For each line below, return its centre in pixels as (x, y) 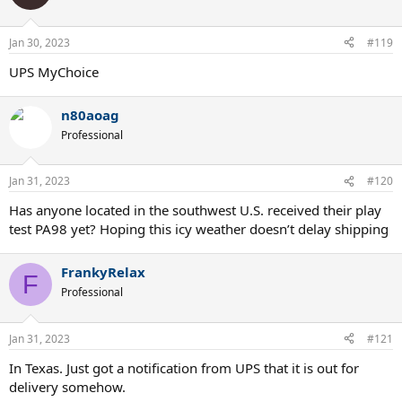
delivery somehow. (67, 386)
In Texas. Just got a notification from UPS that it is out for (184, 367)
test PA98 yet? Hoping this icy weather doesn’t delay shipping (199, 229)
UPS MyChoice (54, 71)
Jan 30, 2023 (39, 42)
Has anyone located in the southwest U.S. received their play (195, 210)
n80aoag (90, 114)
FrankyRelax (103, 272)
